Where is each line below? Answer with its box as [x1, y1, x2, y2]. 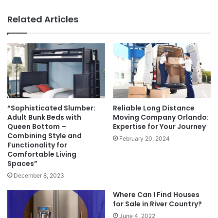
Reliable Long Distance [113, 103, 195, 113]
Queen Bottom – [7, 121, 66, 131]
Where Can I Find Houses [113, 189, 200, 200]
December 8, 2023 [14, 171, 64, 179]
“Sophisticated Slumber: [7, 103, 95, 113]
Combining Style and [7, 130, 82, 141]
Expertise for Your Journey [113, 121, 206, 131]
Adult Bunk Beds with [7, 112, 81, 122]
